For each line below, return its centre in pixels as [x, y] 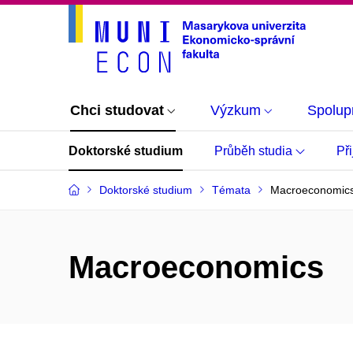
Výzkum [236, 110]
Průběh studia [255, 151]
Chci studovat [117, 110]
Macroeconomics [196, 267]
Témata [231, 190]
